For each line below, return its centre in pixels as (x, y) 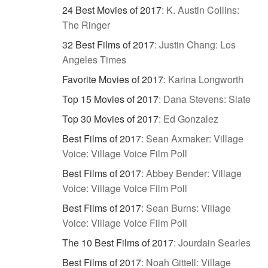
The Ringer (86, 25)
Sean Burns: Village (188, 208)
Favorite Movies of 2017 (113, 80)
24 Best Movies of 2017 (112, 10)
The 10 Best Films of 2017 (118, 243)
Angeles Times (94, 60)
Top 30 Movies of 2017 (110, 119)
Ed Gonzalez (191, 119)
